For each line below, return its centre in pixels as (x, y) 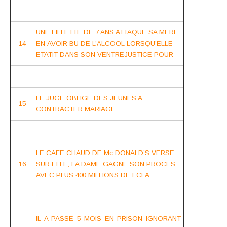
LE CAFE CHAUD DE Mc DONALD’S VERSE (105, 153)
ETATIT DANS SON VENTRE (80, 54)
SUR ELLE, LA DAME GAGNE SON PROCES (106, 164)
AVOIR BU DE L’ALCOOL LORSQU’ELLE (110, 43)
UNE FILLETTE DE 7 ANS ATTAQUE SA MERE (107, 32)
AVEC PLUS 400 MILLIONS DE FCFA (93, 175)
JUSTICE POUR (150, 54)
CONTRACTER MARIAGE (76, 109)
